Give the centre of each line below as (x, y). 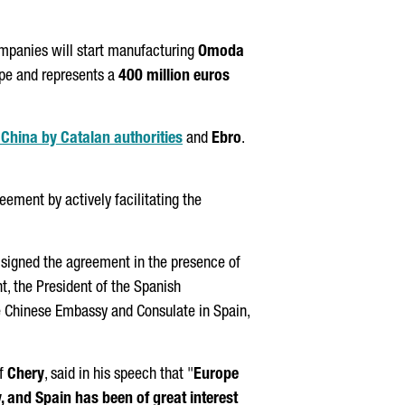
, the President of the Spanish (94, 288)
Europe (216, 375)
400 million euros (174, 77)
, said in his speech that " (119, 375)
